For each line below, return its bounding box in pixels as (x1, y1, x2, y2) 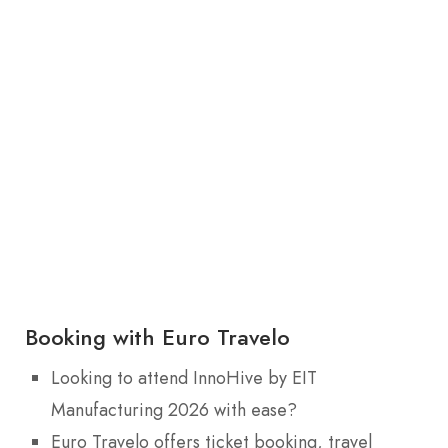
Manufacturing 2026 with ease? (51, 396, 297, 423)
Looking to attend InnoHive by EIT (51, 364, 317, 391)
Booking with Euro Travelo (25, 320, 290, 353)
